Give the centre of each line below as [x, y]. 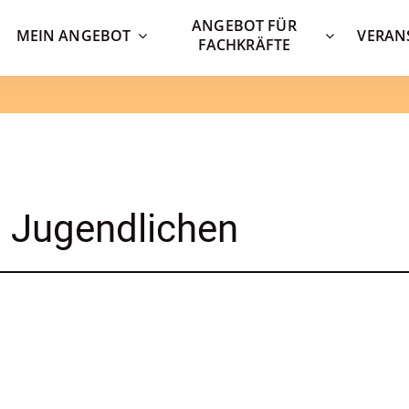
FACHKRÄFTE [244, 45]
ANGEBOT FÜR [244, 26]
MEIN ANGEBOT [73, 35]
